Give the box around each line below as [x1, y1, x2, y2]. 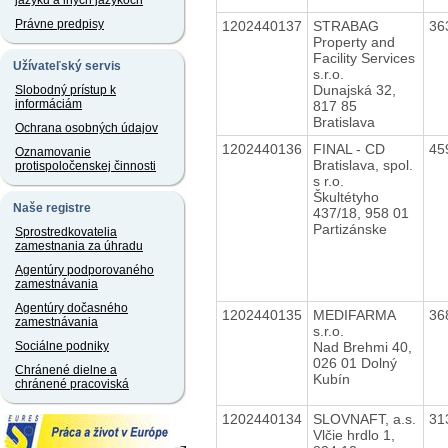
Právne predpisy [15, 17, 104, 31]
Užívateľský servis [13, 59, 121, 73]
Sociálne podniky [15, 339, 109, 353]
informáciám [15, 97, 82, 111]
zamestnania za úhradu [15, 239, 143, 253]
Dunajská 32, [312, 81, 396, 98]
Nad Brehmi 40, [312, 338, 412, 355]
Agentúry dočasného [15, 301, 128, 315]
